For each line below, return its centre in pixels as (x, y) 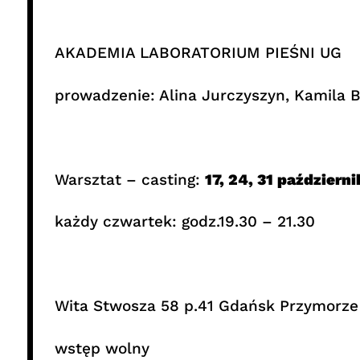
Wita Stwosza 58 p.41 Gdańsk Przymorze (206, 306)
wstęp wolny (102, 348)
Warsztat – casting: (129, 179)
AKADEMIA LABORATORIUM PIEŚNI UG (198, 53)
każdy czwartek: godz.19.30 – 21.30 (184, 222)
